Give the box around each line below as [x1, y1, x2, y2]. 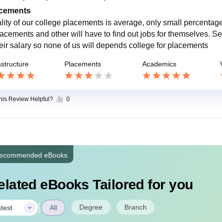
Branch [124, 203, 147, 212]
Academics [142, 59, 176, 68]
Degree [79, 203, 103, 212]
